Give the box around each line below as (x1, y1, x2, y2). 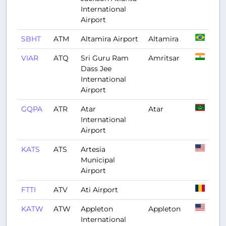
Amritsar (148, 53, 180, 63)
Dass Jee (81, 64, 111, 73)
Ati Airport (81, 185, 118, 194)
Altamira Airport (81, 34, 138, 43)
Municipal (81, 155, 115, 164)
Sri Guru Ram (81, 53, 129, 63)
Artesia (81, 145, 105, 154)
